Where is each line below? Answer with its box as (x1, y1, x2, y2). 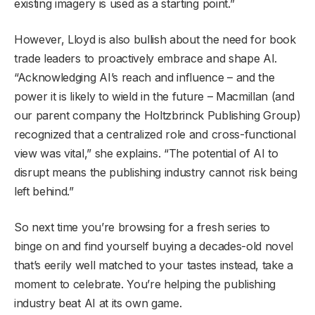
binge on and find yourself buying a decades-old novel (14, 238, 294, 253)
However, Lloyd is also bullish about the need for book (14, 32, 296, 46)
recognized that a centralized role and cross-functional (14, 127, 296, 141)
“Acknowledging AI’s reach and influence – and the (14, 70, 275, 84)
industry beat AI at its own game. (14, 295, 182, 310)
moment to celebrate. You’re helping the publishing (14, 276, 276, 291)
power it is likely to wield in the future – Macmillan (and (14, 89, 295, 103)
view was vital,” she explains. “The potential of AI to (14, 146, 278, 160)
